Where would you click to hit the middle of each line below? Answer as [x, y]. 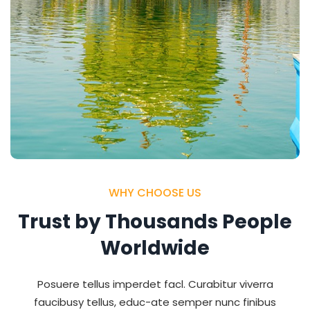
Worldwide [155, 248]
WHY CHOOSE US [155, 193]
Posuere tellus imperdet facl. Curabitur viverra [155, 284]
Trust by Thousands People [155, 222]
